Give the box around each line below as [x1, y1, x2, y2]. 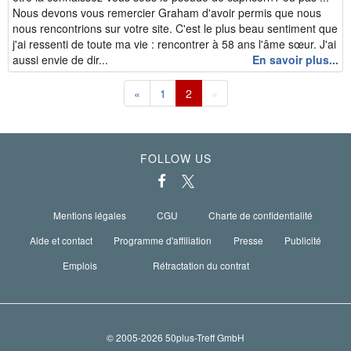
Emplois [63, 259, 98, 273]
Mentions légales [53, 208, 126, 223]
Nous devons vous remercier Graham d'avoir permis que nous [13, 4, 321, 20]
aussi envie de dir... [13, 51, 108, 67]
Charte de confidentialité [208, 208, 313, 223]
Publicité [284, 233, 322, 248]
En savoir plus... [252, 51, 338, 67]
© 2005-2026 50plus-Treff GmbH [107, 330, 244, 344]
